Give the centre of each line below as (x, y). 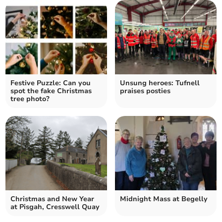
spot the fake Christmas (51, 91)
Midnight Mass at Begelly (164, 199)
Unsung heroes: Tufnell (160, 83)
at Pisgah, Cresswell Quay (55, 207)
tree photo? (30, 99)
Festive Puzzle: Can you (51, 83)
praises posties (145, 91)
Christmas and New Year (53, 199)
